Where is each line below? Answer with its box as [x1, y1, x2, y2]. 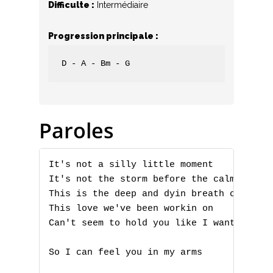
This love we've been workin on [49, 204, 219, 214]
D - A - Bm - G [62, 58, 130, 69]
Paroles [39, 116, 114, 145]
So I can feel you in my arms [49, 247, 208, 258]
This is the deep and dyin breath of [49, 189, 246, 200]
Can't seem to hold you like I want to [49, 218, 257, 229]
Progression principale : [48, 31, 158, 41]
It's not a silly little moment [49, 160, 219, 171]
